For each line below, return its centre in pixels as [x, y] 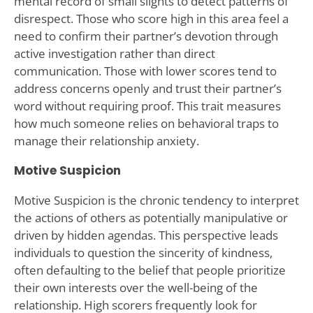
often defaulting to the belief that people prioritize [150, 270]
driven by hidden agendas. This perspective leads [146, 235]
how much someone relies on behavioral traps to [146, 123]
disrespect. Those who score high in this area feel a [151, 18]
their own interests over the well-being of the [136, 287]
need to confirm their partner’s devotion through [146, 36]
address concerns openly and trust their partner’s [147, 88]
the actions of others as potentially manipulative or [151, 217]
